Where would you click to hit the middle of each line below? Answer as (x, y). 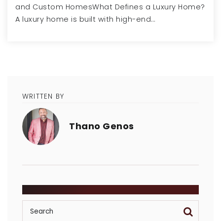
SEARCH (39, 189)
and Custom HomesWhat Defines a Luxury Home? (110, 7)
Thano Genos (102, 126)
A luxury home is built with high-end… (85, 19)
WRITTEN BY (43, 96)
